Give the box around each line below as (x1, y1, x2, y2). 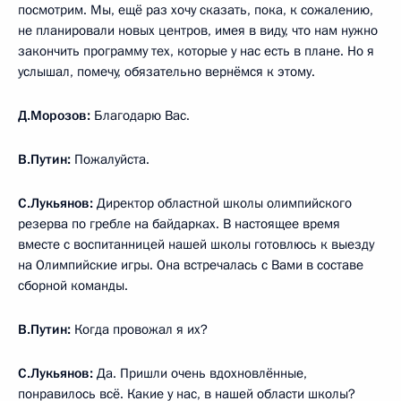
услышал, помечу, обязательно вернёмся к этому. (18, 63, 315, 81)
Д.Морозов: (18, 107, 90, 125)
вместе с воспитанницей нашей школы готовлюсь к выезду (18, 235, 374, 254)
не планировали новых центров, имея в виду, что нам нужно (18, 21, 378, 40)
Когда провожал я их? (71, 320, 208, 339)
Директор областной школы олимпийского (93, 194, 352, 213)
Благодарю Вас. (90, 107, 190, 125)
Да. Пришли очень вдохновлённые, (93, 364, 307, 383)
